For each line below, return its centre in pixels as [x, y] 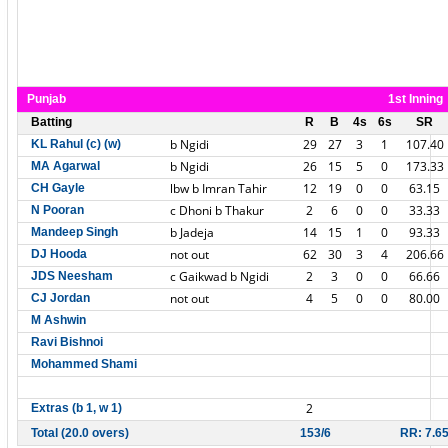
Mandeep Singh [74, 232]
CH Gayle [58, 188]
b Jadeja [192, 232]
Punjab [46, 99]
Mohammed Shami [84, 364]
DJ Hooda [59, 254]
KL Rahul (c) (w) [76, 144]
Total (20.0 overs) [80, 433]
